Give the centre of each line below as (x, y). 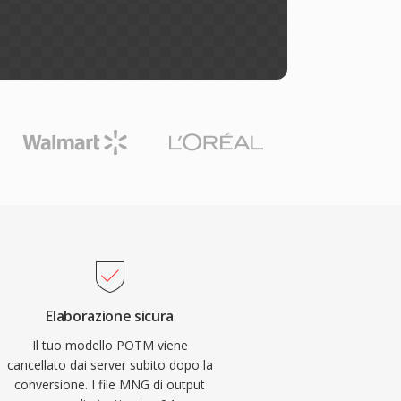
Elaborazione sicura (110, 316)
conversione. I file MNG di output (110, 384)
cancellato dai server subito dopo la (110, 365)
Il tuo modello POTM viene (110, 345)
